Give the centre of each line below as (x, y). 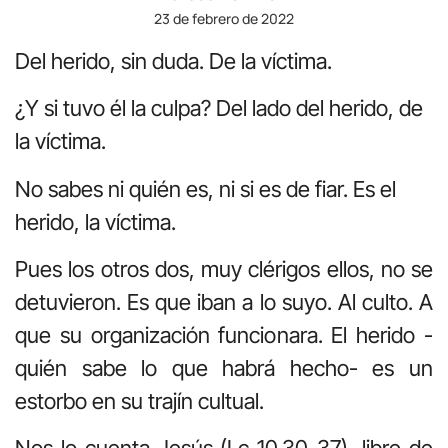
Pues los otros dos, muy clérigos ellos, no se (224, 268)
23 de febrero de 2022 (224, 18)
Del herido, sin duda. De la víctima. (173, 60)
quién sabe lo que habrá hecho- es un (224, 367)
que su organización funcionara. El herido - (224, 334)
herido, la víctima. (95, 221)
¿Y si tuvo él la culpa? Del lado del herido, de (219, 108)
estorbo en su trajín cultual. (139, 400)
